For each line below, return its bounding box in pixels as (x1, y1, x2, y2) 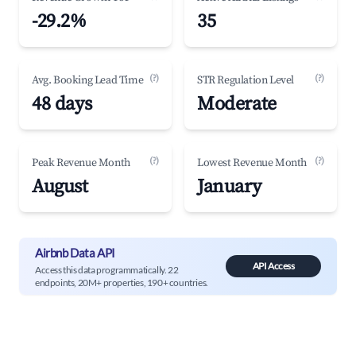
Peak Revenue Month (32, 156, 130, 170)
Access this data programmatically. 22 (35, 263, 179, 276)
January (197, 175, 261, 199)
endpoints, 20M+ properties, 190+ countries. (35, 276, 208, 288)
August (32, 175, 88, 199)
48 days (32, 92, 92, 116)
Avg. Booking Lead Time (32, 73, 144, 87)
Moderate (197, 92, 277, 116)
